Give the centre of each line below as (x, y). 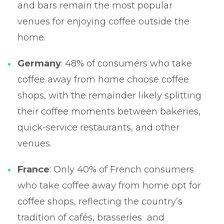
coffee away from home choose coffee (103, 79)
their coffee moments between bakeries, (109, 111)
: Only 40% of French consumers (122, 169)
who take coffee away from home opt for (109, 185)
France (33, 169)
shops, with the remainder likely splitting (109, 95)
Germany (39, 63)
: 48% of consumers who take (126, 63)
